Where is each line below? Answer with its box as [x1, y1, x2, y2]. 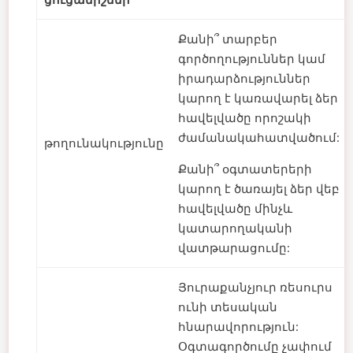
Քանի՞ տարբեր [178, 31, 277, 47]
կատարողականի [178, 220, 292, 236]
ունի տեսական [178, 299, 277, 315]
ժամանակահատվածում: [178, 129, 340, 146]
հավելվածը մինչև [178, 200, 292, 217]
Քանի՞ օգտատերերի [178, 161, 312, 177]
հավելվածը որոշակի [178, 110, 311, 126]
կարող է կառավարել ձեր [178, 90, 338, 106]
